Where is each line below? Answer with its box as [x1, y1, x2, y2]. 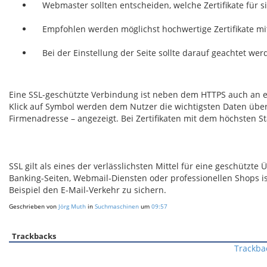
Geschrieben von [9, 202, 58, 210]
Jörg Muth [58, 202, 86, 210]
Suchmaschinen [95, 202, 139, 210]
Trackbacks [12, 231, 56, 241]
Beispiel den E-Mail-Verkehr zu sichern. [9, 184, 166, 195]
